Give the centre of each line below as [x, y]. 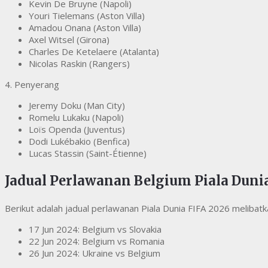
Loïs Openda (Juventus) [77, 130]
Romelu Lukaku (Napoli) [76, 118]
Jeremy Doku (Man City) [77, 106]
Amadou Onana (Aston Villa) [85, 28]
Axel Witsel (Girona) [69, 40]
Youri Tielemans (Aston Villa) [87, 16]
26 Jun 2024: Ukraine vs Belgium [95, 253]
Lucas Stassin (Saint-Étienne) [88, 153]
